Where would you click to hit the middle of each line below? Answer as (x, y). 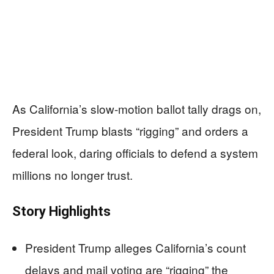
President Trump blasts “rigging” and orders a (130, 131)
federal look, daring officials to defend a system (135, 153)
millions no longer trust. (72, 175)
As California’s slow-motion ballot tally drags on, (137, 109)
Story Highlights (61, 211)
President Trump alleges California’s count (135, 247)
